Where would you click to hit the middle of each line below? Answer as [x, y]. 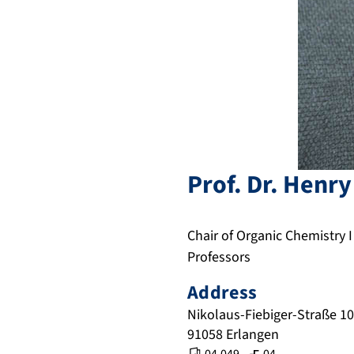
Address [222, 293]
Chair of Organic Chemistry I [270, 236]
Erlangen [252, 335]
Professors [219, 258]
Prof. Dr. [233, 185]
